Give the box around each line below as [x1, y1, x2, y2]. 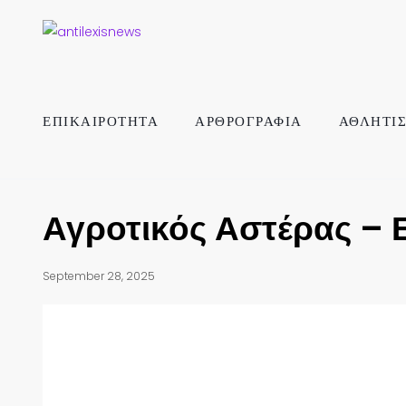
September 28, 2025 [43, 268, 155, 284]
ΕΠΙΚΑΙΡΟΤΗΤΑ [43, 111, 159, 130]
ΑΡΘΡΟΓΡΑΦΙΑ [195, 111, 303, 130]
